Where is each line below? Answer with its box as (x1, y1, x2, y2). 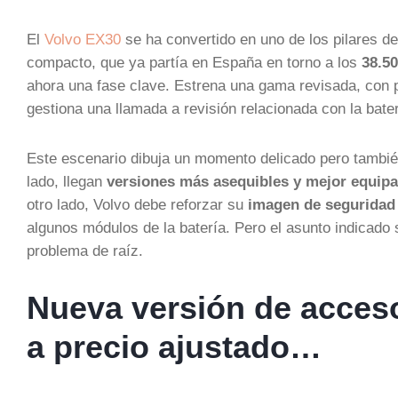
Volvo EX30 (44, 31, 121, 47)
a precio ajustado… (27, 329, 322, 365)
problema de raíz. (27, 243, 143, 259)
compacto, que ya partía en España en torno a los (27, 54, 362, 70)
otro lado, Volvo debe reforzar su (27, 196, 248, 212)
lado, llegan (27, 173, 107, 189)
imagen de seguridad (248, 196, 395, 212)
